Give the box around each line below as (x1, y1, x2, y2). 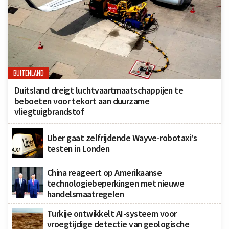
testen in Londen (47, 142, 110, 154)
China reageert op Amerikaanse (47, 166, 162, 178)
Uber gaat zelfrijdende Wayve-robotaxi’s (47, 131, 197, 144)
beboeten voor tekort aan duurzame (14, 95, 150, 107)
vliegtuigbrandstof (14, 105, 84, 118)
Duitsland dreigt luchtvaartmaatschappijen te (14, 84, 184, 96)
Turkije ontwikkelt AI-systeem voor (47, 207, 177, 219)
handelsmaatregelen (47, 188, 124, 200)
